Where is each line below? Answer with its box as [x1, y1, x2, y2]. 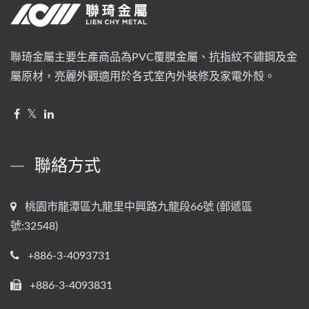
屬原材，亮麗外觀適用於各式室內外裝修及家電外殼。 [10, 71, 275, 83]
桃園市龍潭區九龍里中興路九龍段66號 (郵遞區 [25, 201, 252, 213]
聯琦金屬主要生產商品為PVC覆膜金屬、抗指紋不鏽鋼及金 [10, 52, 297, 63]
